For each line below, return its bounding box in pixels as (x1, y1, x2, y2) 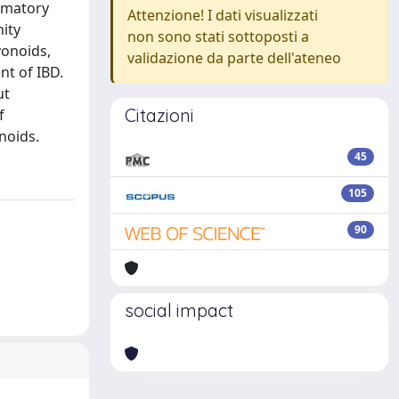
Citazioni (125, 104, 194, 126)
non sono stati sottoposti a (127, 27, 309, 46)
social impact (125, 299, 233, 322)
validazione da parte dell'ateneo (127, 48, 341, 68)
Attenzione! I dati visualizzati (127, 5, 318, 25)
